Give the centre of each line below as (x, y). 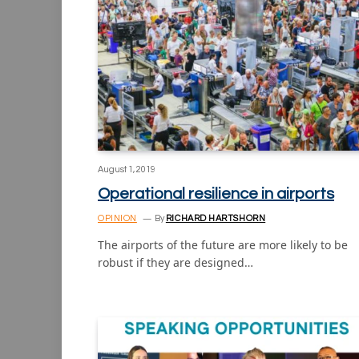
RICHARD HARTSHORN (216, 218)
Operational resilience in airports (216, 194)
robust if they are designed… (175, 262)
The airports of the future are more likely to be (223, 244)
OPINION (117, 218)
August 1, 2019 (127, 169)
